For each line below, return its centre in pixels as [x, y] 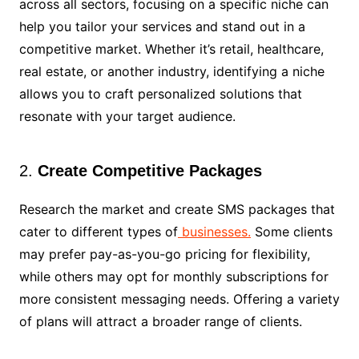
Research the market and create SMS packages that [177, 209]
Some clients [291, 232]
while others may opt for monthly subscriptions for [173, 276]
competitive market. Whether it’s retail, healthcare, [171, 49]
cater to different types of [98, 232]
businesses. [214, 232]
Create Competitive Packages [149, 171]
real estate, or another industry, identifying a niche [171, 71]
